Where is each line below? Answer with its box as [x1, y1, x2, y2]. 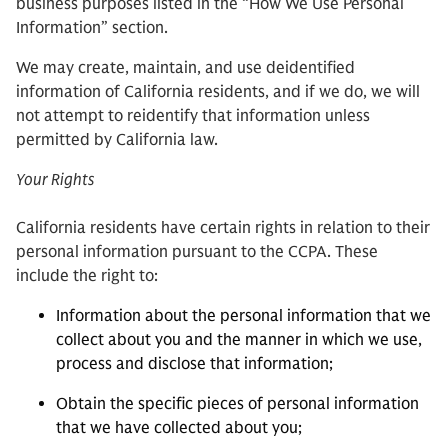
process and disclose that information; [56, 354, 333, 374]
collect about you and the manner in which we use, [56, 330, 422, 350]
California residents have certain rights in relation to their [16, 218, 430, 238]
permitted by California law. [16, 130, 218, 150]
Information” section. [16, 18, 168, 38]
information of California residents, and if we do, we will [16, 82, 420, 102]
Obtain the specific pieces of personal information [56, 394, 419, 414]
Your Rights [16, 170, 94, 190]
